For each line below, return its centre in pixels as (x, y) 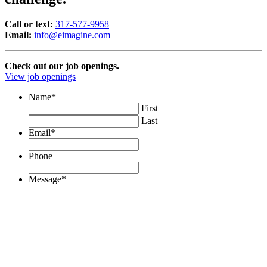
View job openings (40, 76)
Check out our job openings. (62, 66)
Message (45, 179)
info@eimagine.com (72, 35)
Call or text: (29, 24)
